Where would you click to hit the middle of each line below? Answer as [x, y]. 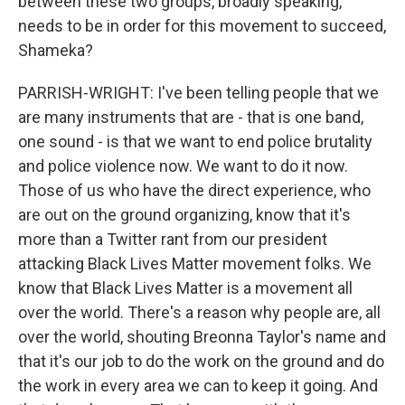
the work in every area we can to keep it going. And [198, 386]
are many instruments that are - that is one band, [191, 117]
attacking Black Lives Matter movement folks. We [195, 264]
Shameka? [56, 50]
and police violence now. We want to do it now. [183, 166]
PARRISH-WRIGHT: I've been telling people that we [198, 93]
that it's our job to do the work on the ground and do [201, 361]
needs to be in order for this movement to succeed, [202, 26]
